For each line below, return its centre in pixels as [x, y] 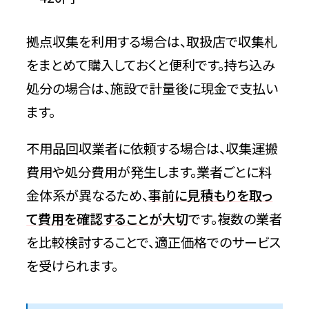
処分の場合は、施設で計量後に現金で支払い [152, 89]
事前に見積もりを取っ [211, 196]
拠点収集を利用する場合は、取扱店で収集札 [152, 42]
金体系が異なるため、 [88, 196]
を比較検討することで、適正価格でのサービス [154, 242]
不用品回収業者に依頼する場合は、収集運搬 [152, 149]
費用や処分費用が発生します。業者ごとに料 [149, 172]
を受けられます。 [72, 266]
